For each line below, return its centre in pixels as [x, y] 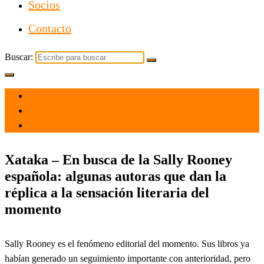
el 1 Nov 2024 [55, 96]
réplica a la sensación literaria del [107, 192]
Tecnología [49, 126]
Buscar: [19, 57]
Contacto [50, 28]
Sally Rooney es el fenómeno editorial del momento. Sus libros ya [127, 243]
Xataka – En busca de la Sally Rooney [118, 159]
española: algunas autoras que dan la [115, 176]
